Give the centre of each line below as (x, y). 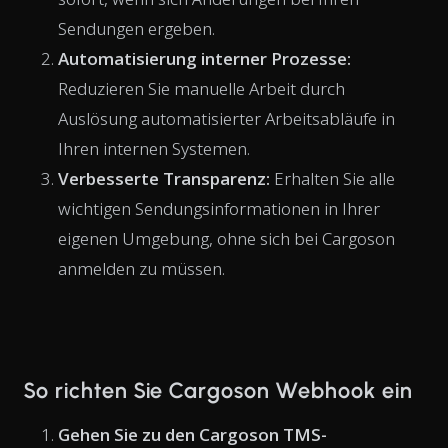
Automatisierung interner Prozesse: (204, 58)
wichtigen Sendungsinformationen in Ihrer (219, 208)
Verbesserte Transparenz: (164, 178)
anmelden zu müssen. (141, 268)
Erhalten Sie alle (332, 178)
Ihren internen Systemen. (154, 148)
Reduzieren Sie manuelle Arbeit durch (201, 88)
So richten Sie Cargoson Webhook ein (218, 390)
